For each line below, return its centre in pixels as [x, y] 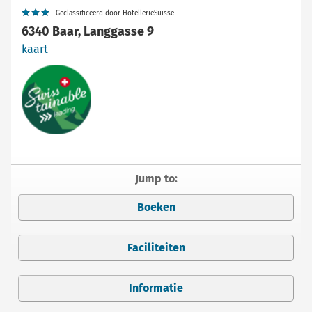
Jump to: [156, 179]
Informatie [156, 288]
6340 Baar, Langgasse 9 [88, 32]
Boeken [156, 208]
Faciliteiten [156, 248]
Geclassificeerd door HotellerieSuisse [115, 14]
